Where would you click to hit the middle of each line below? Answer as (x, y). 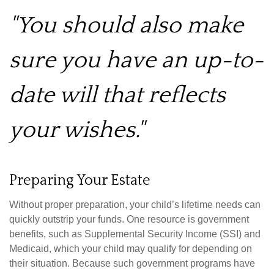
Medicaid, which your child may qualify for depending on (131, 248)
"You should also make (126, 25)
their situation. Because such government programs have (132, 263)
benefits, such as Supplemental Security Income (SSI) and (135, 234)
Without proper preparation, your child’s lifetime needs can (135, 204)
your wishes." (77, 130)
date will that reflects (117, 95)
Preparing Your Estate (80, 180)
